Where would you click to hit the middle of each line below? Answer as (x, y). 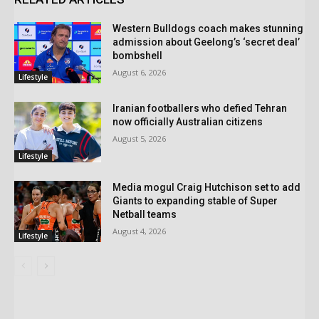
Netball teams (145, 215)
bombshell (138, 55)
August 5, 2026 (140, 138)
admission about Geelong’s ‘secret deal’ (206, 42)
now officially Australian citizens (188, 121)
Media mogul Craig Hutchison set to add (207, 188)
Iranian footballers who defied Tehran (200, 108)
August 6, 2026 (140, 72)
